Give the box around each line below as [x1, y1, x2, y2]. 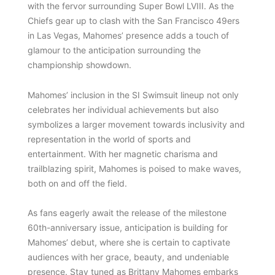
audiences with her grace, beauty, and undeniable [27, 252, 229, 263]
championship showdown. [27, 60, 131, 71]
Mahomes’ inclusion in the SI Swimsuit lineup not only [27, 89, 239, 100]
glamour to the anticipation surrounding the [27, 45, 201, 56]
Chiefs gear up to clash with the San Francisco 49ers [27, 15, 239, 26]
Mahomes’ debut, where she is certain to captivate [27, 237, 230, 248]
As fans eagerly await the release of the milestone [27, 207, 227, 219]
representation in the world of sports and [27, 133, 191, 144]
